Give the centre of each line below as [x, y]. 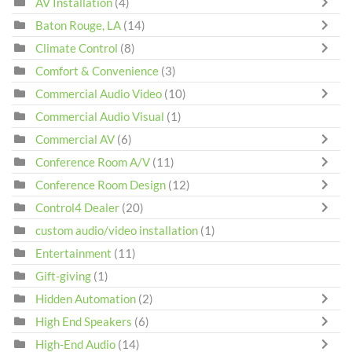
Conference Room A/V [93, 162]
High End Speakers [84, 322]
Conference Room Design [101, 185]
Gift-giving [63, 276]
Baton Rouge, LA [78, 26]
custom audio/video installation [117, 231]
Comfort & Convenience [97, 71]
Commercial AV [75, 139]
